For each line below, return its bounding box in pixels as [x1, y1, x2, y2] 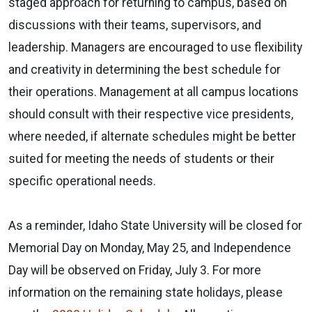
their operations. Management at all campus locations [8, 84, 299, 99]
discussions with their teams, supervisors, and [8, 17, 261, 32]
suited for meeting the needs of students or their [8, 151, 274, 166]
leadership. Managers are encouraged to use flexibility [8, 40, 302, 54]
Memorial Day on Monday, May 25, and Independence [8, 240, 291, 255]
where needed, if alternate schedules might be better [8, 129, 296, 143]
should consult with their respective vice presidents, [8, 107, 293, 121]
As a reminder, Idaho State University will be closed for [8, 218, 302, 233]
